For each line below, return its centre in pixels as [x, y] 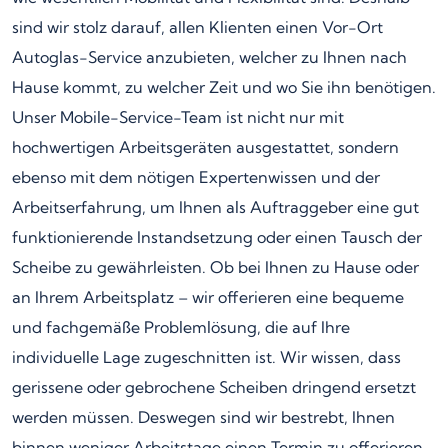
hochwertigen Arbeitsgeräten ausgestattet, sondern [205, 146]
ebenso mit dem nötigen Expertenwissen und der [196, 176]
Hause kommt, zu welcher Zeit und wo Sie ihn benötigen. [224, 86]
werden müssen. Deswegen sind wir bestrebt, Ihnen [203, 416]
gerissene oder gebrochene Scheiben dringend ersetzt [214, 386]
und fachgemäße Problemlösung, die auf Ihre [181, 326]
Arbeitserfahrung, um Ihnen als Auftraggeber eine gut [215, 206]
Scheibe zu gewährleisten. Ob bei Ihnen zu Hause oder [215, 266]
